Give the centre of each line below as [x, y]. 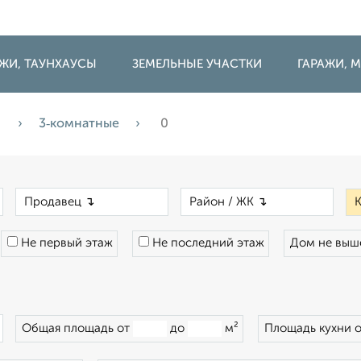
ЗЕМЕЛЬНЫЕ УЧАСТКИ [197, 64]
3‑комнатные [79, 124]
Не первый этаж [65, 243]
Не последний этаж [207, 243]
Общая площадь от [77, 328]
